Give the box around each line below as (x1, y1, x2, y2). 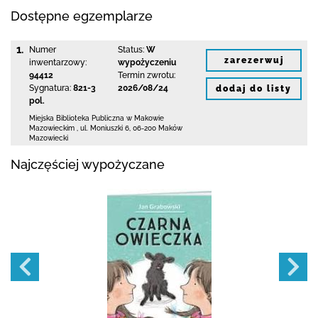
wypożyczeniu (117, 57, 176, 67)
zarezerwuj (224, 55, 284, 65)
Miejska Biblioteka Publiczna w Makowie (29, 114, 164, 122)
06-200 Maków (133, 124, 182, 132)
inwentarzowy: (29, 57, 87, 67)
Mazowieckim (29, 124, 75, 132)
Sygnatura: (29, 83, 71, 93)
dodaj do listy (216, 83, 292, 94)
